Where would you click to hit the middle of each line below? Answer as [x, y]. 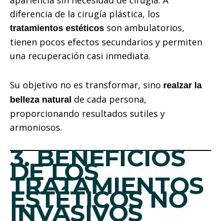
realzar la [183, 86]
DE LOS [54, 171]
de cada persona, [109, 99]
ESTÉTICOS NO [99, 199]
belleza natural [41, 100]
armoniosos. [36, 128]
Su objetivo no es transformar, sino [87, 85]
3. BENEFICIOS [97, 158]
